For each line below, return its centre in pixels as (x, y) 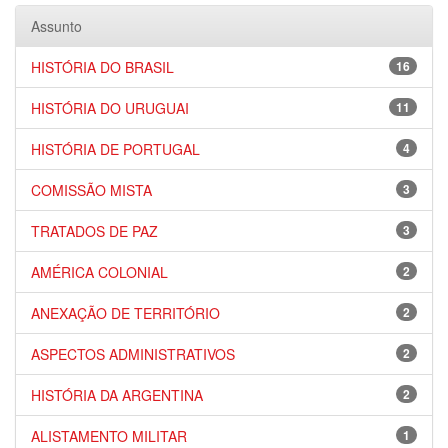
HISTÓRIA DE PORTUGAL (115, 149)
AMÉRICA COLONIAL (99, 272)
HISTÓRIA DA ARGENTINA (117, 395)
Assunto (56, 26)
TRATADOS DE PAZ (94, 231)
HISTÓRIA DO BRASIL (102, 67)
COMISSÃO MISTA (91, 190)
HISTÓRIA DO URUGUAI (110, 108)
